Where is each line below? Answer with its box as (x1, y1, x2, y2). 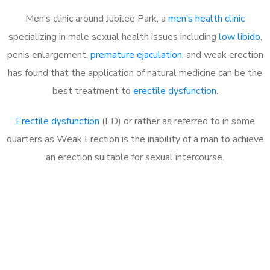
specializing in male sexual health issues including (8, 30, 219, 43)
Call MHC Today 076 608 (43, 222, 227, 240)
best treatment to (52, 84, 133, 98)
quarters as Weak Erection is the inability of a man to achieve (6, 132, 264, 146)
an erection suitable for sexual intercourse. (46, 150, 224, 164)
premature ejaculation (90, 48, 182, 61)
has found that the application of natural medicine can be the (8, 66, 262, 80)
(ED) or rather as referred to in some (99, 114, 255, 128)
